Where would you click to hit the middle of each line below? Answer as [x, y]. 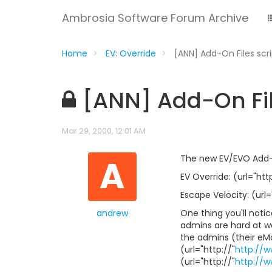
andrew [112, 213]
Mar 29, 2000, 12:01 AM [104, 131]
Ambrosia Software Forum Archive [155, 18]
